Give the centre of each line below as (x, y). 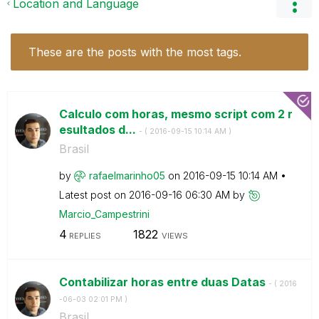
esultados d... (99, 129)
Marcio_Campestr (99, 214)
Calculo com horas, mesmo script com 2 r (176, 114)
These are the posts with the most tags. (135, 52)
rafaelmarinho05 (127, 175)
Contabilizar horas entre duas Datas (163, 282)
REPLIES (84, 236)
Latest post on (94, 194)
